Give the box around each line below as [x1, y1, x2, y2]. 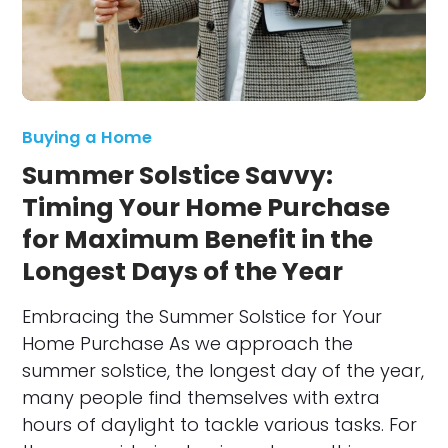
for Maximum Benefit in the [22, 221, 374, 257]
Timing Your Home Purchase [22, 189, 391, 225]
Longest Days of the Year [22, 253, 344, 289]
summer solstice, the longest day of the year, [22, 357, 425, 383]
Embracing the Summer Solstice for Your [22, 303, 383, 329]
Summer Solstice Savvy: [22, 157, 334, 193]
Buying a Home [22, 125, 153, 149]
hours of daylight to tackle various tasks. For [22, 411, 418, 437]
